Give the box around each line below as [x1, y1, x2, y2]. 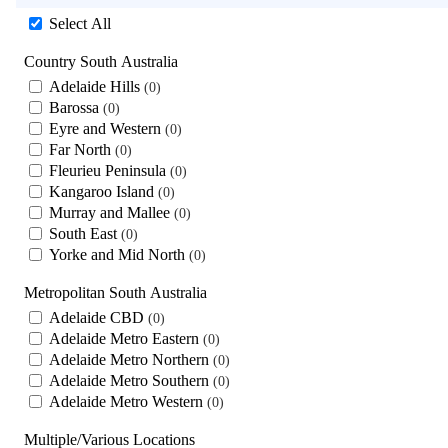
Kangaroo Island [49, 182, 158, 200]
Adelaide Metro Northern [49, 350, 213, 368]
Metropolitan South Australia [24, 283, 207, 301]
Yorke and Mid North [49, 245, 189, 263]
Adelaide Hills [49, 77, 144, 95]
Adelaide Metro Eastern [49, 329, 203, 347]
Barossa [49, 98, 103, 116]
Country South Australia [24, 52, 178, 70]
